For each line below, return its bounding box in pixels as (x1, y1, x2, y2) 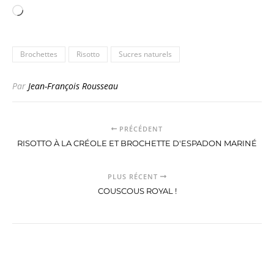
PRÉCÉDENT (117, 124, 163, 134)
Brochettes (20, 49, 57, 60)
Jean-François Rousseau (28, 80, 118, 92)
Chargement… (23, 4, 81, 17)
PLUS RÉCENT (108, 172, 161, 182)
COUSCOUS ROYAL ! (97, 186, 177, 196)
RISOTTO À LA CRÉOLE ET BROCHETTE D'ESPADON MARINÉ (17, 138, 257, 149)
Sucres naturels (119, 49, 172, 60)
